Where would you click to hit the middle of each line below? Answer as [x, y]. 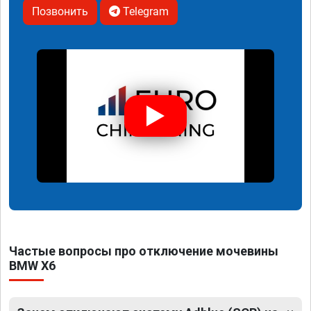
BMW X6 [32, 266]
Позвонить [60, 11]
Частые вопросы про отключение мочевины [144, 251]
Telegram [144, 11]
